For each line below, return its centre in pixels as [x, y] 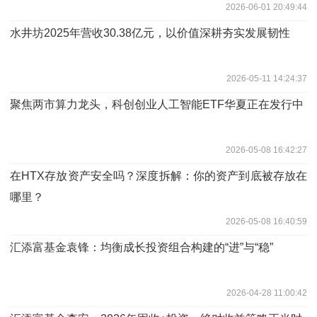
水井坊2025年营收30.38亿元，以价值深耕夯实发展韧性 [150, 33]
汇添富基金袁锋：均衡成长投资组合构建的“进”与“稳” [142, 247]
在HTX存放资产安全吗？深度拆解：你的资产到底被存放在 [158, 175]
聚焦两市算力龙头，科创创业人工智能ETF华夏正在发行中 [157, 104]
